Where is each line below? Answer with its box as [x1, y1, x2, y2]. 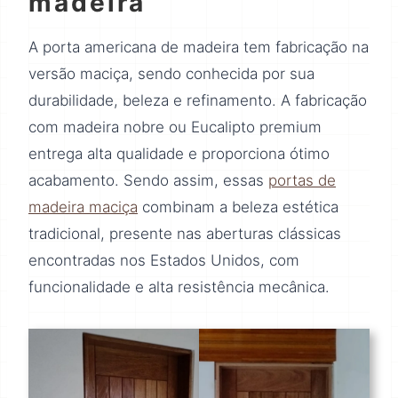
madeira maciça [28, 197, 138, 216]
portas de [268, 171, 336, 189]
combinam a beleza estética [138, 197, 338, 216]
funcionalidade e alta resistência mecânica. [28, 277, 330, 296]
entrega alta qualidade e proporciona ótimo [28, 144, 330, 163]
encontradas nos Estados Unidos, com [28, 251, 299, 269]
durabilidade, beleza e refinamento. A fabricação [28, 91, 367, 109]
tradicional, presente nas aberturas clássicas [28, 224, 341, 243]
